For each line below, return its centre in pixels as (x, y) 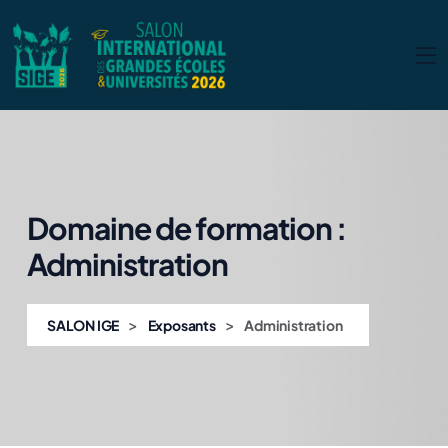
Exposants (181, 324)
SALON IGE (83, 324)
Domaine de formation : (186, 227)
